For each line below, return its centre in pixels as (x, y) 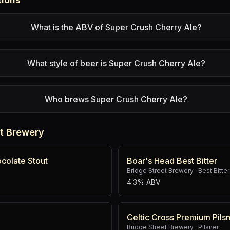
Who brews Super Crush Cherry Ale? (116, 99)
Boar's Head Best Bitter (172, 161)
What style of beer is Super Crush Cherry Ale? (116, 63)
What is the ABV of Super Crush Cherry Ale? (116, 27)
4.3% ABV (144, 182)
